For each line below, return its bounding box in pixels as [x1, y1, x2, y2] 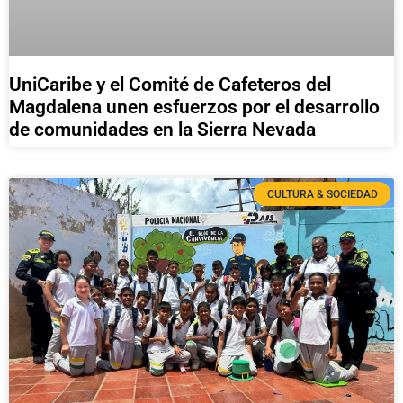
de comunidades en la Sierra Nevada [9, 119, 316, 141]
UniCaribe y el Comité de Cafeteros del [9, 74, 331, 96]
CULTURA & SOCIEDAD [266, 187, 378, 201]
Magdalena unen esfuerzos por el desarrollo [9, 96, 380, 119]
